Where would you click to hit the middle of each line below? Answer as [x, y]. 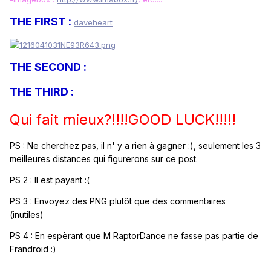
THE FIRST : [41, 21]
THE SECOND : [48, 67]
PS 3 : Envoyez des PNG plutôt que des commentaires [118, 201]
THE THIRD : [42, 92]
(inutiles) [27, 215]
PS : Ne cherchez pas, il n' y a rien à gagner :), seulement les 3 [135, 146]
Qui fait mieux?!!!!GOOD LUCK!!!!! [123, 120]
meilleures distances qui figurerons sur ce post [103, 159]
